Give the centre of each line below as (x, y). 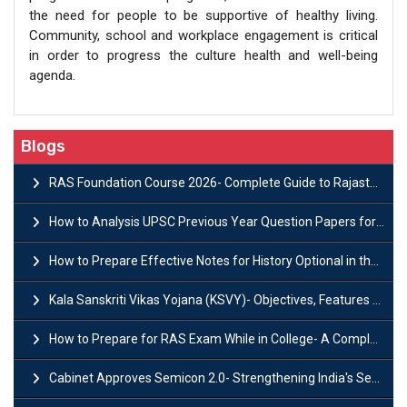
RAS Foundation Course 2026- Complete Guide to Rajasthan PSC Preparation (209, 182)
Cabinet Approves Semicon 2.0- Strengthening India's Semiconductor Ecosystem (210, 377)
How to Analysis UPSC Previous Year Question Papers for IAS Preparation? (213, 221)
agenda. (52, 75)
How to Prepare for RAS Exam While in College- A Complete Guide (209, 338)
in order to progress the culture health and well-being (203, 55)
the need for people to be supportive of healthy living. (203, 15)
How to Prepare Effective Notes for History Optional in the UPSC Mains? (210, 260)
